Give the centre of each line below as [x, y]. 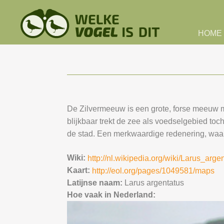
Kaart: [80, 170]
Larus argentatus [154, 183]
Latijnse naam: [96, 183]
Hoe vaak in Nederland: [112, 195]
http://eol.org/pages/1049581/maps [153, 171]
